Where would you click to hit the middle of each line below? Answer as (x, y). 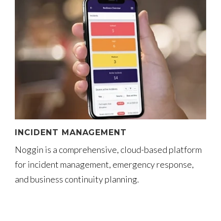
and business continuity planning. (77, 179)
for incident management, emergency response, (104, 164)
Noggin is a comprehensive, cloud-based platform (108, 149)
